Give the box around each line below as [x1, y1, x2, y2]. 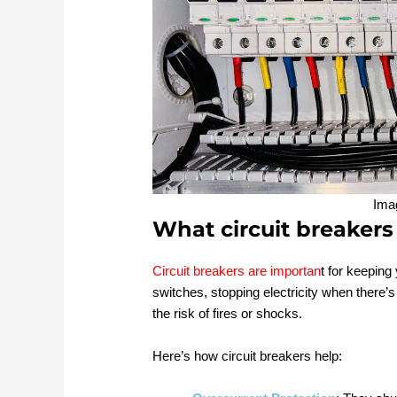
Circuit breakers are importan [152, 263, 322, 279]
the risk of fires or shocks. [152, 306, 303, 322]
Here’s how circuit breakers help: [152, 348, 343, 364]
